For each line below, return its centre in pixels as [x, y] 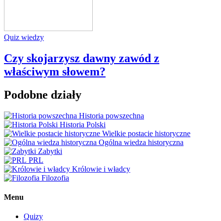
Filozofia [55, 178]
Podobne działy [43, 94]
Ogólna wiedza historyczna [141, 142]
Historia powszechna [111, 115]
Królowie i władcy [101, 169]
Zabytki [50, 151]
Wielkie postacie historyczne [146, 133]
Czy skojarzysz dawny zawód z [82, 58]
